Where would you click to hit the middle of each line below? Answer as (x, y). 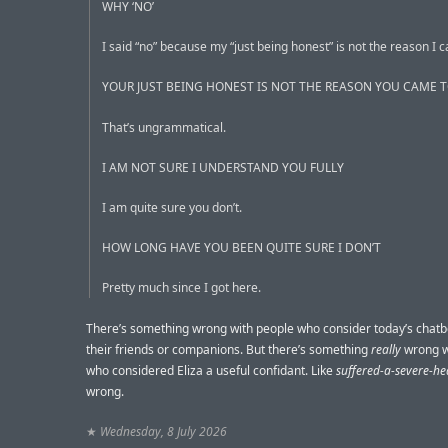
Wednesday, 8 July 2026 (163, 431)
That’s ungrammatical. (164, 127)
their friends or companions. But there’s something (228, 349)
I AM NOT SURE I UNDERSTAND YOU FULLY (223, 167)
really (386, 349)
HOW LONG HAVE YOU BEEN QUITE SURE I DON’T (241, 248)
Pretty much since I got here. (181, 288)
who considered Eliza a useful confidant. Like (211, 370)
